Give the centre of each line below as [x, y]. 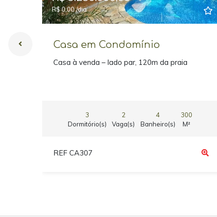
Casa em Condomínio [106, 45]
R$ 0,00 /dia [69, 9]
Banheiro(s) [158, 124]
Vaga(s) [123, 124]
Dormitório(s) [87, 124]
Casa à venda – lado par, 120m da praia [120, 62]
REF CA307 [73, 153]
